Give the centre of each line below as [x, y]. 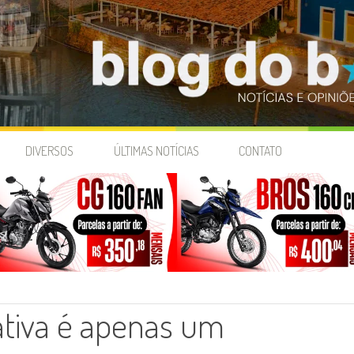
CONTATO [260, 151]
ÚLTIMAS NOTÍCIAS [156, 151]
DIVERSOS [50, 151]
